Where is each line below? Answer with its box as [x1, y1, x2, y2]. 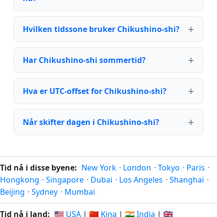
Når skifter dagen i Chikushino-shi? [23, 117, 159, 128]
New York [81, 162, 116, 173]
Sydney [31, 186, 58, 198]
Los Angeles [119, 174, 163, 186]
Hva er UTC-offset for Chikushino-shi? [23, 86, 167, 97]
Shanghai [170, 174, 204, 186]
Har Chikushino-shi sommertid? [23, 55, 146, 66]
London [123, 162, 151, 173]
